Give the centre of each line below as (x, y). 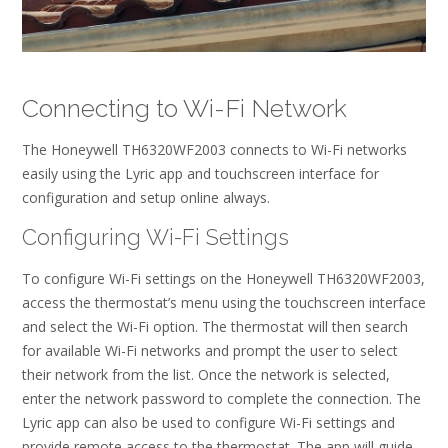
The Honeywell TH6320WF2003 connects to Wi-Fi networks (214, 149)
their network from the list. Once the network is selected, (206, 374)
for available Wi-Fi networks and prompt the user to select (210, 350)
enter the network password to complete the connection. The (221, 398)
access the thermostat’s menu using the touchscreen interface (224, 302)
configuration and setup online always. (146, 197)
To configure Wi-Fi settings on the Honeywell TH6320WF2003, (223, 278)
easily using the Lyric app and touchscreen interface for (200, 173)
